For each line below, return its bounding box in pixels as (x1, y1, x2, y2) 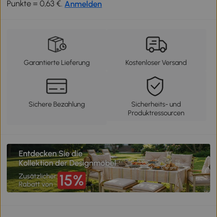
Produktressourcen (128, 108, 185, 117)
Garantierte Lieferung (24, 58, 90, 67)
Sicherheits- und (131, 99, 182, 108)
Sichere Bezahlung (29, 99, 85, 108)
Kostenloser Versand (125, 58, 187, 67)
